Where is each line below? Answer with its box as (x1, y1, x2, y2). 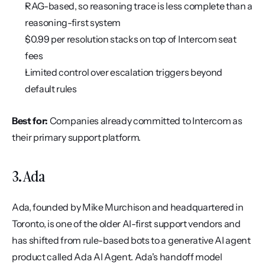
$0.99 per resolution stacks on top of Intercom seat (25, 33, 237, 45)
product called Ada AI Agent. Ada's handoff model (12, 251, 222, 263)
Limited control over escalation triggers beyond (25, 66, 222, 78)
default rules (25, 83, 77, 95)
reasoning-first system (25, 17, 121, 28)
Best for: (12, 115, 49, 127)
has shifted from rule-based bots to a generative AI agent (12, 234, 251, 246)
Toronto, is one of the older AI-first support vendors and (12, 218, 241, 230)
